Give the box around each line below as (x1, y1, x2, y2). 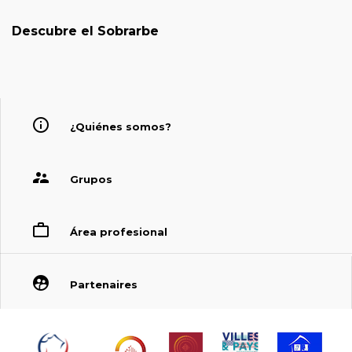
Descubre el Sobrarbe (12, 23, 159, 38)
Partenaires (69, 277, 137, 291)
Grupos (69, 172, 112, 185)
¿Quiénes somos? (69, 119, 171, 133)
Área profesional (69, 225, 167, 238)
